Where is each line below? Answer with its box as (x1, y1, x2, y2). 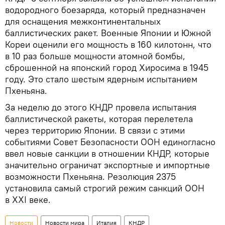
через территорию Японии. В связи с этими (5, 125, 185, 137)
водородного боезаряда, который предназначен (5, 4, 205, 16)
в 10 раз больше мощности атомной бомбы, (5, 50, 185, 62)
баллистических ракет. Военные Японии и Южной (5, 27, 211, 39)
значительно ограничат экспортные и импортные (5, 159, 210, 171)
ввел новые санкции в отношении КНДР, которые (5, 148, 209, 160)
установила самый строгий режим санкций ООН (5, 182, 204, 194)
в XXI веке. (5, 194, 51, 206)
